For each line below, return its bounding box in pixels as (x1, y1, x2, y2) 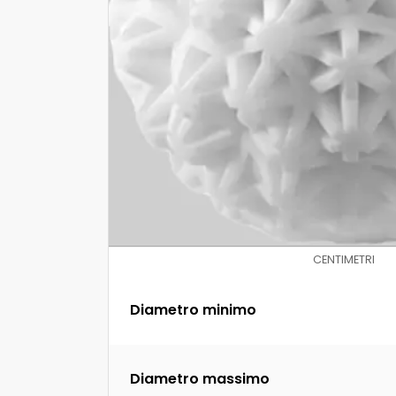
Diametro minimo (130, 299, 256, 320)
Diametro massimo (130, 369, 270, 390)
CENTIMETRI (313, 251, 375, 267)
